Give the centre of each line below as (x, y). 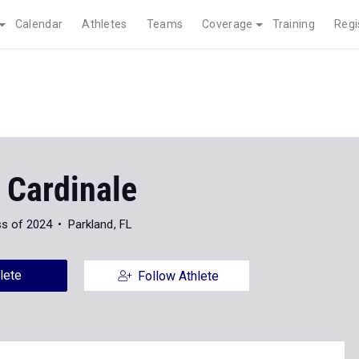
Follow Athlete (178, 276)
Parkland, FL (100, 224)
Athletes (105, 24)
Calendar (39, 24)
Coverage (228, 24)
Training (293, 24)
